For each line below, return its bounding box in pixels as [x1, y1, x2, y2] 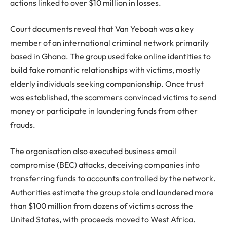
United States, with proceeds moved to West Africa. [10, 214, 196, 224]
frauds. [10, 120, 35, 130]
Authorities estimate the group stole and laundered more [10, 186, 214, 197]
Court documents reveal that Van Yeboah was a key [10, 24, 194, 34]
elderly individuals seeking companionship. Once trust [10, 79, 204, 89]
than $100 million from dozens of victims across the [10, 200, 193, 211]
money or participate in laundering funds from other [10, 106, 198, 116]
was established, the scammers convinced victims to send [10, 92, 216, 102]
